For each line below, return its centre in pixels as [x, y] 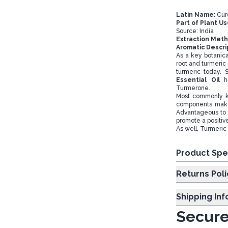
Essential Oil [200, 80]
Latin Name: [196, 15]
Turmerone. [193, 88]
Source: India [195, 31]
